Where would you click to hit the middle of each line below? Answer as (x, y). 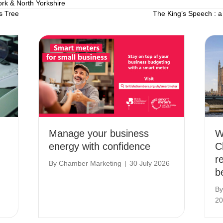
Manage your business (99, 133)
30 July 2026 (150, 163)
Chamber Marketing (90, 163)
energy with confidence (100, 146)
